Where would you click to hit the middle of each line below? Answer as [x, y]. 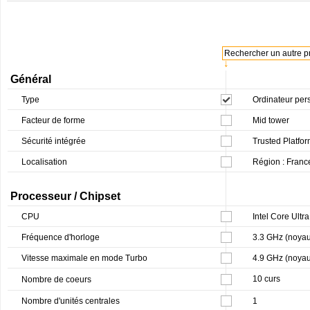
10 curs [266, 279]
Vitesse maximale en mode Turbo [84, 258]
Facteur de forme [53, 120]
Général [31, 79]
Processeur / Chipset [65, 196]
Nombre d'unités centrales [71, 301]
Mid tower [271, 120]
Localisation [44, 162]
